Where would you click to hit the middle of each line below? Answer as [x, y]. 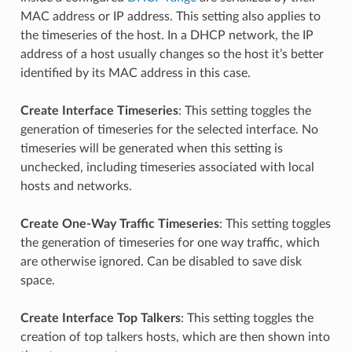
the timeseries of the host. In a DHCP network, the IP [167, 35]
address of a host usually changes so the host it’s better [172, 54]
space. [37, 280]
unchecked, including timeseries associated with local [167, 167]
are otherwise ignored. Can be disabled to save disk [161, 261]
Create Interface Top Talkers [100, 318]
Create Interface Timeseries [99, 110]
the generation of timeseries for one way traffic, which [170, 242]
